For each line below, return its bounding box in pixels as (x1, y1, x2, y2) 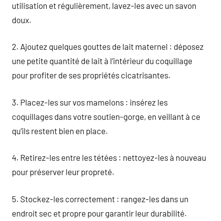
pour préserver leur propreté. (12, 167, 114, 177)
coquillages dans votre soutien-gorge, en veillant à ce (12, 111, 200, 121)
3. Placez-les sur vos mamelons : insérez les (12, 97, 168, 107)
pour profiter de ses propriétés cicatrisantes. (12, 70, 171, 80)
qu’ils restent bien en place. (12, 125, 108, 136)
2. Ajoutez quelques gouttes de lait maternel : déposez (12, 41, 204, 51)
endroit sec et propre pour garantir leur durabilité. (12, 208, 187, 218)
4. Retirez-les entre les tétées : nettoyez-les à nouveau (12, 152, 206, 162)
